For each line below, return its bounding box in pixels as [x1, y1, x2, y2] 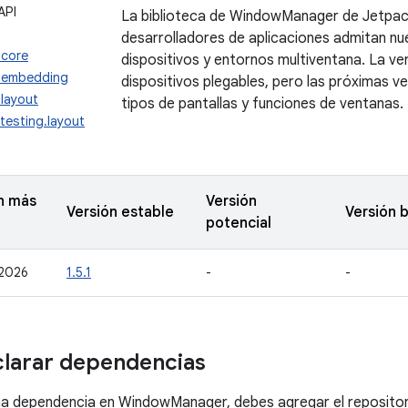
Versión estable [66, 203, 174, 221]
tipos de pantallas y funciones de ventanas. [121, 95, 403, 113]
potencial [206, 214, 271, 232]
